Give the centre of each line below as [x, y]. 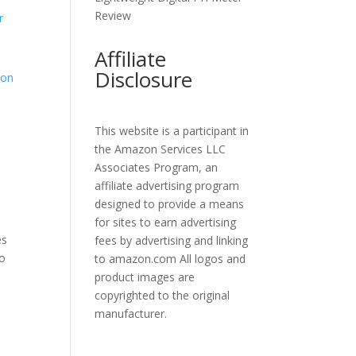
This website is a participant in [172, 131]
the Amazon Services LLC [161, 149]
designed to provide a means [170, 204]
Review [113, 15]
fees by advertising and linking [172, 240]
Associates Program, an [157, 167]
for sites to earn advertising [166, 222]
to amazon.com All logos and [170, 259]
